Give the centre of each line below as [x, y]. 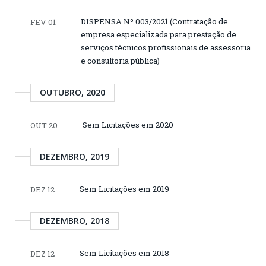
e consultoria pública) [120, 60]
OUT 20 [44, 125]
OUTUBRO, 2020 [72, 92]
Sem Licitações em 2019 [124, 189]
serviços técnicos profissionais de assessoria [166, 47]
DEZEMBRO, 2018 [75, 220]
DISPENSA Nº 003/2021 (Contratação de [154, 21]
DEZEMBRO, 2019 [75, 156]
